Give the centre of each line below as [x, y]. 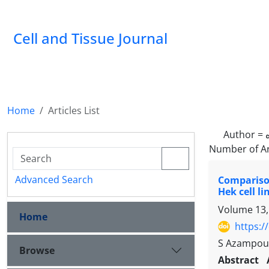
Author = [244, 134]
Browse [37, 250]
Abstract [240, 260]
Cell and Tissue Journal [90, 38]
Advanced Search [54, 180]
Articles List [74, 110]
